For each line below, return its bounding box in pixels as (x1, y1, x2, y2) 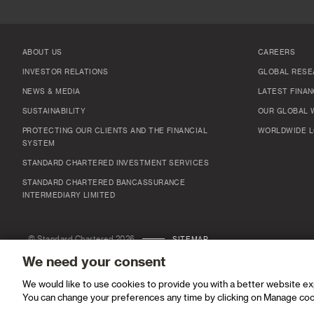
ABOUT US (22, 49, 62, 56)
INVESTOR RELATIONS (22, 69, 109, 76)
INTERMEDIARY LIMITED (22, 192, 115, 199)
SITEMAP (172, 236, 208, 243)
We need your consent (22, 255, 165, 268)
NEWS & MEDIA (22, 88, 81, 95)
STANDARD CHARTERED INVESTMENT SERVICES (22, 160, 210, 167)
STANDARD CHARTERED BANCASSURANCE (22, 179, 186, 186)
